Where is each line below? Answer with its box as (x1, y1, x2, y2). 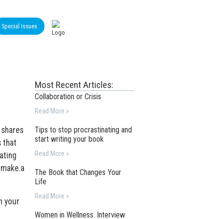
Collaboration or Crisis (35, 92, 102, 101)
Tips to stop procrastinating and (35, 125, 132, 134)
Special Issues (1, 22, 37, 30)
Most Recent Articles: (35, 79, 114, 90)
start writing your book (35, 134, 104, 144)
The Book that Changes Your (35, 168, 122, 177)
